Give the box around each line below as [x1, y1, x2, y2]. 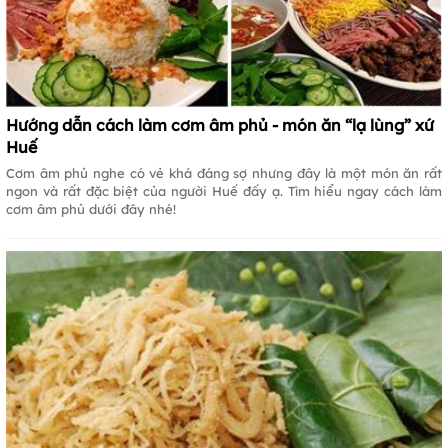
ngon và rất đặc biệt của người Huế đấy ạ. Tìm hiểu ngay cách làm [6, 182, 442, 199]
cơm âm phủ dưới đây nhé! [6, 200, 176, 217]
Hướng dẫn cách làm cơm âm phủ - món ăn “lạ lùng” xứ [6, 114, 434, 135]
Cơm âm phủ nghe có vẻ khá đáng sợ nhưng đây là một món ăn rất [6, 164, 442, 181]
